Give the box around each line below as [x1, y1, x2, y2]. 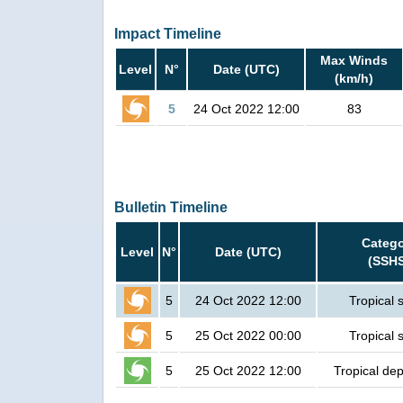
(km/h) [335, 71, 373, 86]
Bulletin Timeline [114, 200, 228, 216]
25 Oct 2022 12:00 [194, 363, 301, 379]
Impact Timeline [114, 26, 221, 42]
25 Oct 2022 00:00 [194, 328, 301, 344]
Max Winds [320, 53, 388, 68]
